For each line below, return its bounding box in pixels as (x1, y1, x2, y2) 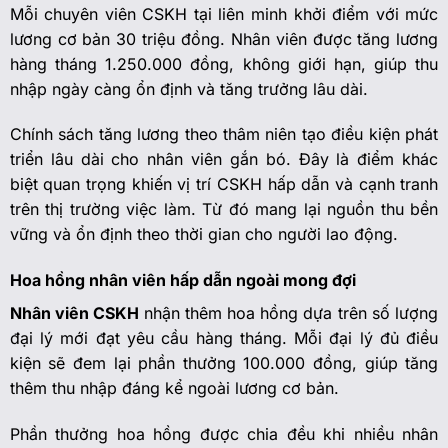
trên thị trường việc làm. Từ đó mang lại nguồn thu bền (9, 199, 439, 220)
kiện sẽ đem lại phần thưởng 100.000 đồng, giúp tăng (9, 353, 439, 374)
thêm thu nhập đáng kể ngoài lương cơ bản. (9, 378, 339, 399)
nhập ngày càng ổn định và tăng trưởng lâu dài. (9, 78, 368, 99)
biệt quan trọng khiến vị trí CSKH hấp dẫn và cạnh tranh (9, 174, 439, 195)
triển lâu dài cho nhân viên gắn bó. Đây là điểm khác (9, 149, 439, 170)
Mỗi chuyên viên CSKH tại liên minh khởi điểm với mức (9, 3, 439, 24)
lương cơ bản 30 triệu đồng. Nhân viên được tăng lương (9, 28, 439, 49)
